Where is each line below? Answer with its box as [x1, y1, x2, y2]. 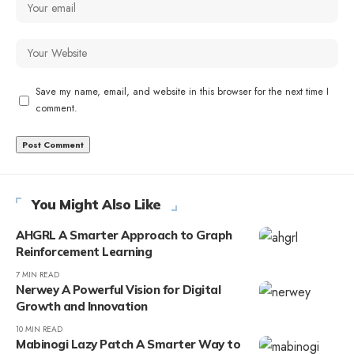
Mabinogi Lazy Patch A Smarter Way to [16, 337, 240, 352]
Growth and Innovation [16, 299, 148, 314]
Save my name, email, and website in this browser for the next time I [36, 85, 329, 100]
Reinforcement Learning [16, 244, 152, 260]
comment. [36, 101, 77, 116]
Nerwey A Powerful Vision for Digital [16, 282, 220, 298]
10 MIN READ [16, 323, 62, 336]
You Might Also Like [32, 196, 161, 213]
